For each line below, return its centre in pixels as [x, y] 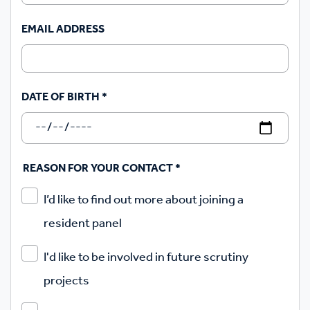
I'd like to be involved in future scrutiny [146, 257]
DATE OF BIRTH [62, 97]
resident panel [83, 223]
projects [66, 281]
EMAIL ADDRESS [63, 29]
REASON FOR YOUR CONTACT [99, 168]
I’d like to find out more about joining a [144, 200]
